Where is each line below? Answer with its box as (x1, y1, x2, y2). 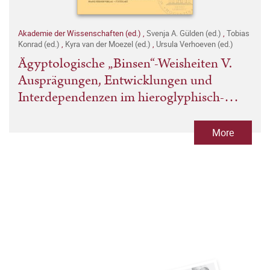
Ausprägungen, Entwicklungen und (18, 70, 212, 90)
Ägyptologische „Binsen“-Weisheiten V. (18, 53, 232, 74)
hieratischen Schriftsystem (18, 104, 162, 124)
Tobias (227, 27, 250, 39)
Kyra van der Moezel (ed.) (65, 38, 152, 49)
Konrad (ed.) (18, 38, 61, 49)
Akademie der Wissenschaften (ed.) (18, 27, 143, 39)
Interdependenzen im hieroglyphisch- (18, 87, 224, 107)
